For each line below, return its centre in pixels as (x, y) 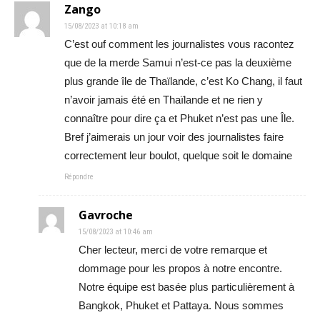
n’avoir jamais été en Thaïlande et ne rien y (164, 99)
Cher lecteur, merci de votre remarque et (173, 249)
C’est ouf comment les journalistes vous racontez (179, 44)
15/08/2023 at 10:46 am (116, 231)
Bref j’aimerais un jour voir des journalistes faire (174, 136)
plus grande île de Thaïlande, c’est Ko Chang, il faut (183, 81)
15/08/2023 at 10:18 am (101, 26)
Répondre (79, 176)
